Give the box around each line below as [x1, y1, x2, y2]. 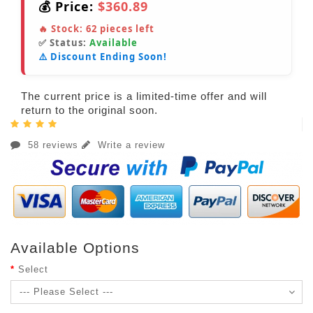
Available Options [10, 240, 140, 256]
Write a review [94, 140, 165, 151]
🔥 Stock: [38, 22, 86, 36]
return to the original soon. [21, 104, 158, 117]
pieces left [97, 22, 154, 36]
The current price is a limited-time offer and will [21, 90, 267, 103]
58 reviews [24, 140, 82, 151]
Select [18, 264, 48, 275]
